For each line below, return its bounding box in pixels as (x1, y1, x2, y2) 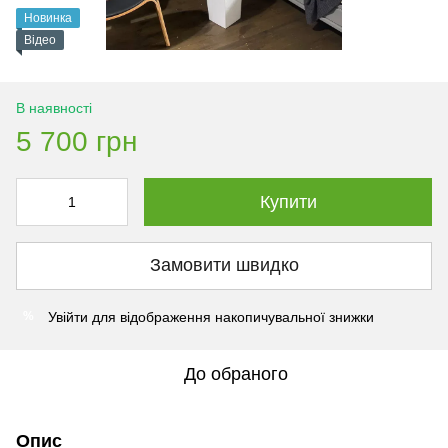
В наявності (16, 99, 92, 116)
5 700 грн (16, 125, 137, 157)
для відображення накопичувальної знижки (88, 308, 374, 325)
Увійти (48, 308, 88, 325)
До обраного (184, 363, 288, 384)
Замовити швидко (149, 255, 299, 276)
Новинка (24, 10, 72, 25)
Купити (259, 191, 317, 212)
